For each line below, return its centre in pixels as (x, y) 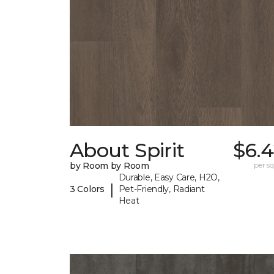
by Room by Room (109, 166)
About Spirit (127, 150)
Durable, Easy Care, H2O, (169, 178)
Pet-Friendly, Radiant (161, 189)
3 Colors (87, 189)
